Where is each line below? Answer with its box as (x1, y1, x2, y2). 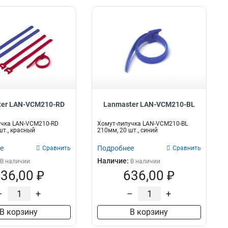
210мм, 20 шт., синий (97, 127, 158, 134)
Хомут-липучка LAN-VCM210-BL (97, 120, 188, 127)
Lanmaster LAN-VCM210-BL (103, 100, 195, 108)
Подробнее (97, 144, 134, 152)
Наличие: (97, 157, 130, 165)
